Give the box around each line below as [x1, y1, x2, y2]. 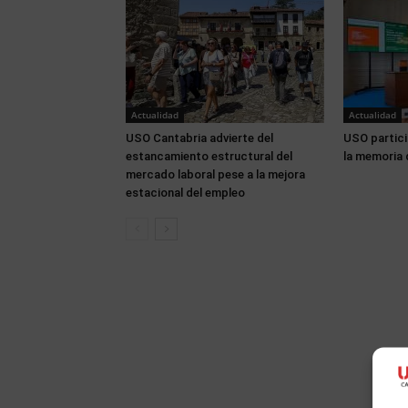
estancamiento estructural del [126, 149, 292, 163]
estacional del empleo [126, 186, 245, 199]
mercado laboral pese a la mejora [126, 168, 305, 181]
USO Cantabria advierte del [126, 131, 273, 145]
